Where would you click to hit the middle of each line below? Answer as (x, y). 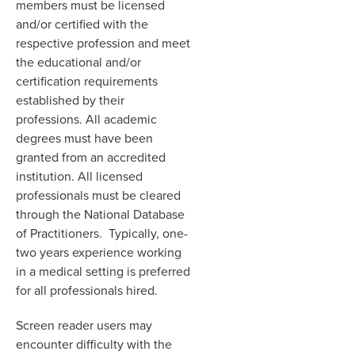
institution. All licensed (79, 176)
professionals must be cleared (98, 195)
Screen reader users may (84, 325)
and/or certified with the (82, 24)
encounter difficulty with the (94, 344)
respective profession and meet (103, 43)
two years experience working (99, 252)
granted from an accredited (91, 157)
